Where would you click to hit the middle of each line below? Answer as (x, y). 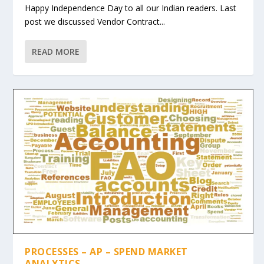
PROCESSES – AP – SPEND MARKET (106, 252)
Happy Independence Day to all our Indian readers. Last (131, 8)
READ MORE (56, 51)
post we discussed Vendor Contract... (95, 21)
